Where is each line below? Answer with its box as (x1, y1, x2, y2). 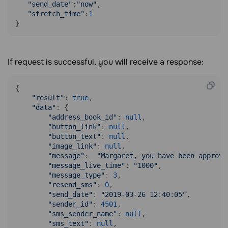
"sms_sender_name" (48, 210, 117, 218)
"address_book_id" (48, 113, 117, 121)
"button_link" (48, 123, 101, 131)
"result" (32, 94, 64, 102)
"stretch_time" (27, 10, 84, 18)
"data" (32, 103, 56, 111)
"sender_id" (48, 200, 93, 208)
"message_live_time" (48, 161, 125, 169)
